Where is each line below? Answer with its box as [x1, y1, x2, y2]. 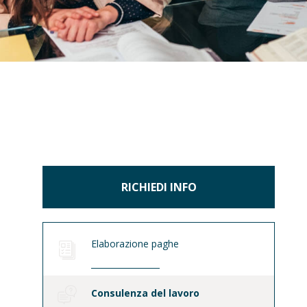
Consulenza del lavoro [91, 286, 200, 299]
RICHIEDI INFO [121, 179, 197, 195]
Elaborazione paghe [91, 236, 180, 250]
